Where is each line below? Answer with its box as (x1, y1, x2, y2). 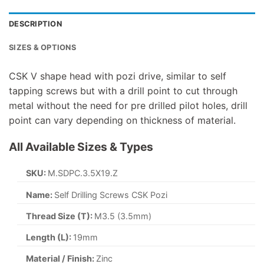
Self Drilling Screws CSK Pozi (54, 189, 168, 200)
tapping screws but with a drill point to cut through (9, 84, 237, 97)
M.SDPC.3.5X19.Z (48, 168, 118, 179)
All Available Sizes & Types (9, 140, 153, 154)
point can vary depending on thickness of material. (9, 114, 236, 126)
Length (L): (26, 232, 74, 242)
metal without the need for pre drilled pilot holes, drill (9, 99, 247, 111)
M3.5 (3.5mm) (94, 210, 152, 221)
